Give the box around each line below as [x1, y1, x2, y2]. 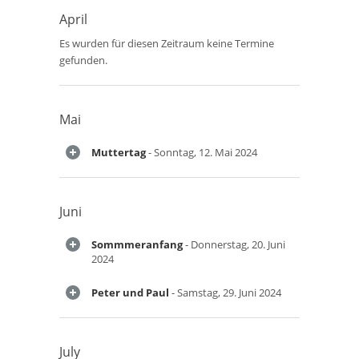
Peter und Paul [91, 285, 169, 300]
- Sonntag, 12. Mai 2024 [146, 145, 257, 159]
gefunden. [59, 53, 107, 67]
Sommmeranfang [91, 237, 183, 252]
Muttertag [91, 145, 146, 159]
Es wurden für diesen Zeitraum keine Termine [59, 36, 274, 50]
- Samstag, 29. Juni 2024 [169, 285, 281, 300]
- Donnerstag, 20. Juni [183, 237, 285, 252]
